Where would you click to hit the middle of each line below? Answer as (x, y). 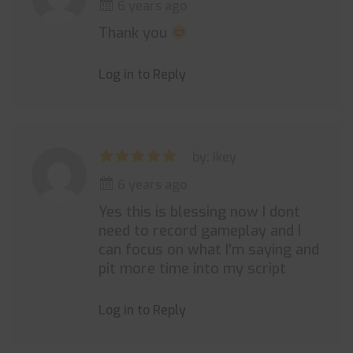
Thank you (135, 33)
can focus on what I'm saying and (209, 250)
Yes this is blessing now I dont (199, 212)
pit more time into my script (192, 269)
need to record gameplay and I (200, 231)
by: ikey (214, 157)
